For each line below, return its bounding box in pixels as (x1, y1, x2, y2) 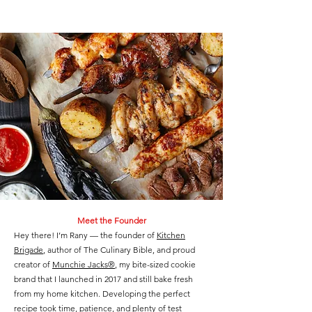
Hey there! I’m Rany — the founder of (14, 229, 157, 240)
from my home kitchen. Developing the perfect (14, 288, 190, 299)
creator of (14, 258, 52, 270)
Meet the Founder (77, 214, 146, 226)
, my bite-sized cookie (115, 258, 196, 270)
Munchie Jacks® (52, 258, 115, 270)
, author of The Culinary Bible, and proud (43, 244, 195, 255)
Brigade (14, 244, 43, 255)
